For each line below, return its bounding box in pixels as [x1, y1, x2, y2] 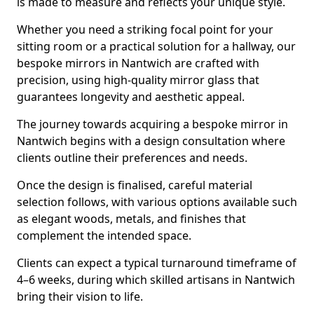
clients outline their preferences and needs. [17, 150, 247, 165]
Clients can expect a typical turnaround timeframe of [17, 255, 296, 271]
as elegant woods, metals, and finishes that [17, 211, 246, 226]
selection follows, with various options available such [17, 194, 297, 210]
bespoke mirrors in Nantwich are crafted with [17, 55, 259, 71]
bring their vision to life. [17, 289, 143, 304]
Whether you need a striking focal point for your [17, 22, 273, 37]
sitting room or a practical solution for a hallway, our [17, 39, 296, 54]
